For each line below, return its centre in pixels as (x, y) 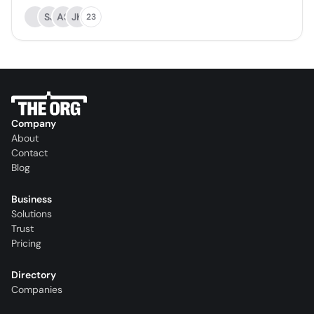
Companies (37, 290)
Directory (34, 275)
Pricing (26, 244)
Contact (29, 153)
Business (32, 199)
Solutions (32, 214)
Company (34, 124)
